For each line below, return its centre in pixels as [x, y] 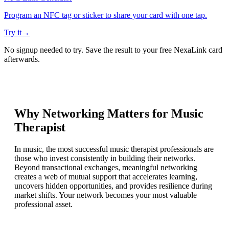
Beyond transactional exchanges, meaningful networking [106, 168]
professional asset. [43, 204]
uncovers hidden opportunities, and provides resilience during [113, 186]
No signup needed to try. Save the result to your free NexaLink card [113, 50]
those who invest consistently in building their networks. [105, 158]
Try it [13, 33]
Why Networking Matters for [93, 114]
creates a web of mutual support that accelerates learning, [106, 177]
